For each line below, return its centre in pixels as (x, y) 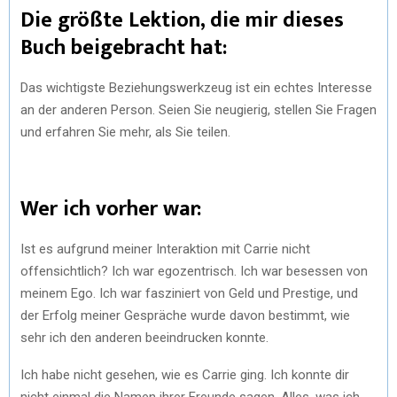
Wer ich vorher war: (111, 209)
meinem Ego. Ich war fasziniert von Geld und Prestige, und (189, 293)
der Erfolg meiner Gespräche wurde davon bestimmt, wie (185, 315)
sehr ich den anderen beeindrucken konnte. (144, 337)
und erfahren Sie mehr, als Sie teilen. (125, 132)
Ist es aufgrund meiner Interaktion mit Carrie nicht (165, 249)
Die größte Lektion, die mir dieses (182, 20)
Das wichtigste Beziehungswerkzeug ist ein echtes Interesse (196, 87)
